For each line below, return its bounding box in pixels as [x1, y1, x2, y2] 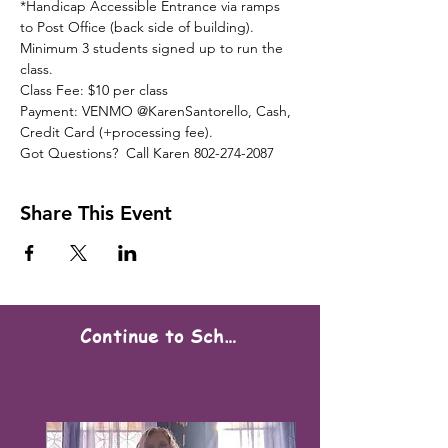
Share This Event [20, 200, 172, 225]
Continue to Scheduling [223, 323, 236, 349]
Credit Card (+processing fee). [20, 122, 213, 141]
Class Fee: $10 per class [20, 80, 168, 99]
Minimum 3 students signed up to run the [20, 38, 287, 57]
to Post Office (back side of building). [20, 17, 254, 36]
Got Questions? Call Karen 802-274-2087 [20, 143, 274, 162]
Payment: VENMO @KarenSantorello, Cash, [20, 101, 295, 120]
